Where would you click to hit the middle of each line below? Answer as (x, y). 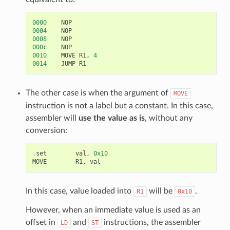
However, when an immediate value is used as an (113, 210)
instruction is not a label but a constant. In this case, (119, 106)
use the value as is (111, 118)
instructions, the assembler (151, 222)
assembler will (52, 118)
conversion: (46, 130)
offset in (41, 222)
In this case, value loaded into (79, 191)
